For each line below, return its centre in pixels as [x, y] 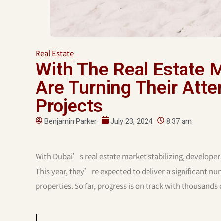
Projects [69, 106]
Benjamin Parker [71, 122]
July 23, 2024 [131, 122]
